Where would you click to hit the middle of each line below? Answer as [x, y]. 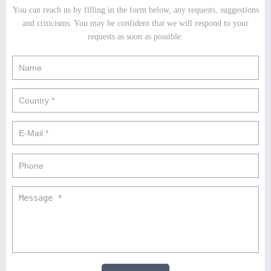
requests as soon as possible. [135, 37]
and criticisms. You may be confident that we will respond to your [135, 24]
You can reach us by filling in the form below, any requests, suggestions [135, 10]
